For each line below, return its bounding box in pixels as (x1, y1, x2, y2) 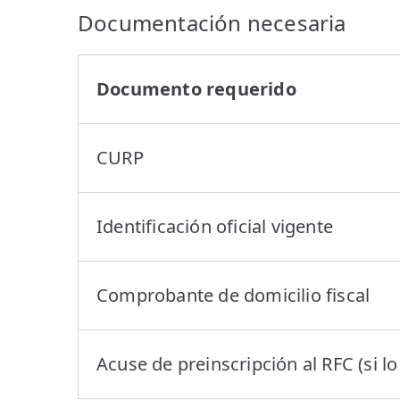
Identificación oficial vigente (96, 213, 333, 238)
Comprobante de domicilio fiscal (96, 282, 371, 307)
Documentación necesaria (78, 7, 346, 37)
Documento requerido (96, 76, 296, 101)
